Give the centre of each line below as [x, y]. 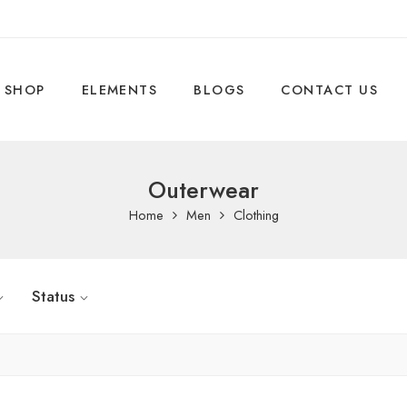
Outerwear [203, 190]
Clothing [256, 215]
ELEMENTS [119, 89]
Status [53, 296]
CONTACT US [329, 89]
